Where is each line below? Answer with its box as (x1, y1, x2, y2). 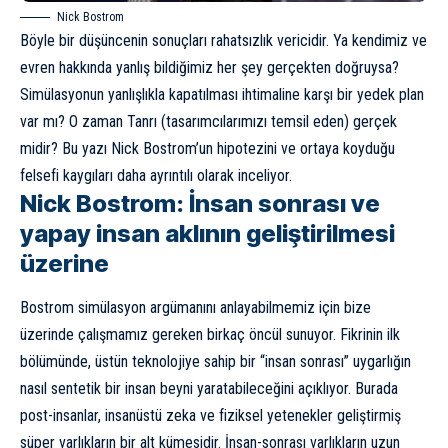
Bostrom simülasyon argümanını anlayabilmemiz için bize (20, 298, 371, 318)
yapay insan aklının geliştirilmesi (20, 219, 395, 248)
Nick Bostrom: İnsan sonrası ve (20, 189, 380, 218)
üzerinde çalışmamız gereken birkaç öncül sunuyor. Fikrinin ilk (20, 325, 400, 345)
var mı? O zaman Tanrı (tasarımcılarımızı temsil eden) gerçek (20, 112, 397, 131)
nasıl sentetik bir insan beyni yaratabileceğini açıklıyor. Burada (20, 379, 398, 399)
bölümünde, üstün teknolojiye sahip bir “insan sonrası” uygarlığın (20, 352, 411, 372)
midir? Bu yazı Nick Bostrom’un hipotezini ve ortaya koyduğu (20, 139, 395, 158)
